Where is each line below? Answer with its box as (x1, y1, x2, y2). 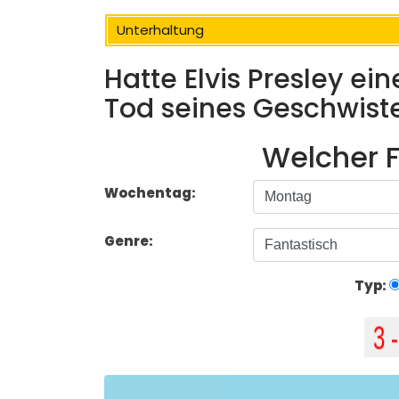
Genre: (104, 232, 156, 251)
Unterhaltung (117, 20, 204, 39)
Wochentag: (104, 183, 196, 203)
